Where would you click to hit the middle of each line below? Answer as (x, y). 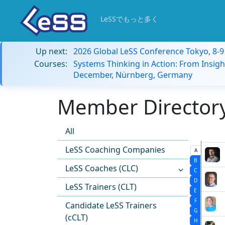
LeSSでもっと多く (129, 19)
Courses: (51, 64)
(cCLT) (77, 217)
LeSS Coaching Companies (115, 150)
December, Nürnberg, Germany (133, 75)
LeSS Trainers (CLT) (101, 187)
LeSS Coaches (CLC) (102, 168)
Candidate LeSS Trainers (111, 205)
